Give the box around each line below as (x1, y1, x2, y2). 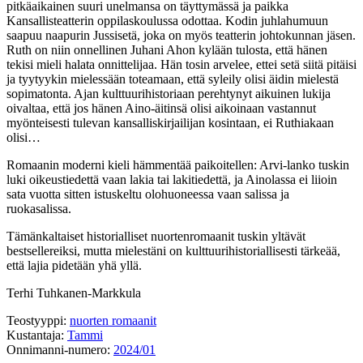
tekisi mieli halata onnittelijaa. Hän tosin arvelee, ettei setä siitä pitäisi (6, 58, 357, 72)
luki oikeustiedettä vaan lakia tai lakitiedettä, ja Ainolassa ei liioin (6, 173, 337, 187)
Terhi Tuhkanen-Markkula (6, 286, 141, 301)
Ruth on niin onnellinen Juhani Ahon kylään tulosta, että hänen (6, 43, 327, 58)
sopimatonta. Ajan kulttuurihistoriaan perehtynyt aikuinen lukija (6, 87, 331, 101)
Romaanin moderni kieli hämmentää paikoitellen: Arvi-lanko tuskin (6, 158, 349, 173)
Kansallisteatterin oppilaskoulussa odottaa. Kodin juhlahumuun (6, 14, 328, 28)
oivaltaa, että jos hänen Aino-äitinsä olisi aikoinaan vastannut (6, 101, 316, 116)
